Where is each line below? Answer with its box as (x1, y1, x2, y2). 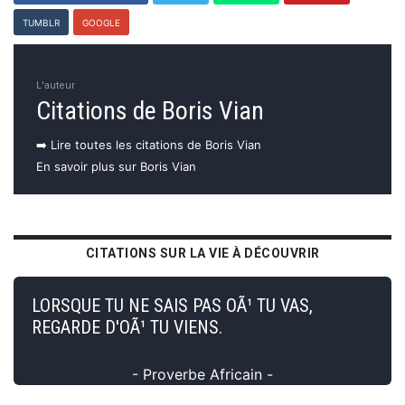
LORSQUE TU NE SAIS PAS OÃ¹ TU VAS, (32, 294, 313, 316)
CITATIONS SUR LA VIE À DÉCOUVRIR (85, 245, 320, 260)
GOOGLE (82, 16, 120, 28)
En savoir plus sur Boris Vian (36, 158, 196, 174)
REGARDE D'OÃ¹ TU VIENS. (32, 316, 222, 338)
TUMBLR (23, 16, 60, 28)
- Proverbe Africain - (132, 364, 273, 383)
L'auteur (36, 79, 75, 91)
